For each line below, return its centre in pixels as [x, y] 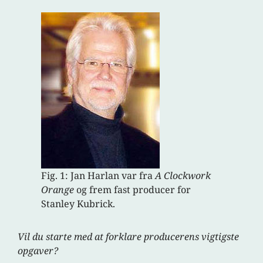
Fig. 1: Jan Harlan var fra [98, 176]
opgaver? [38, 251]
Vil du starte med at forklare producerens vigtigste [129, 237]
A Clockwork [183, 176]
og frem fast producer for [133, 190]
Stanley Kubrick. [78, 204]
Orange [58, 190]
